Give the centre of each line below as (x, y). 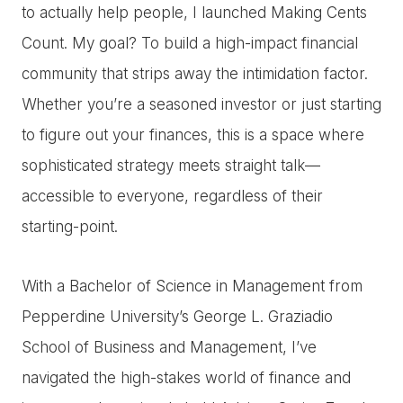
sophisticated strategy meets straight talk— (171, 165)
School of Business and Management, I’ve (169, 347)
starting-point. (70, 226)
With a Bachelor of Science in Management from (192, 286)
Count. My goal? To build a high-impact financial (190, 43)
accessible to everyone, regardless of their (172, 196)
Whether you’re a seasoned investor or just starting (201, 104)
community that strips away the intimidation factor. (195, 73)
